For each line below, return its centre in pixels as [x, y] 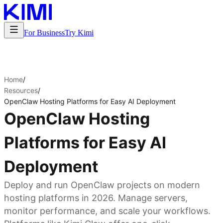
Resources [21, 90]
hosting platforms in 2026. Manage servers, [96, 198]
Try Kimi [79, 33]
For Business [44, 33]
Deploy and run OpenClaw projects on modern [102, 185]
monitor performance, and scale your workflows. [107, 211]
